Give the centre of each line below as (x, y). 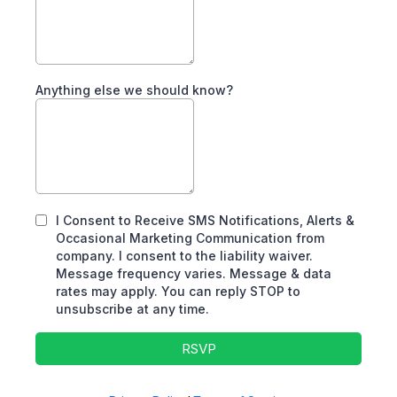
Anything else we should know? (134, 90)
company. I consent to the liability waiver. (184, 256)
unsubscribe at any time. (132, 309)
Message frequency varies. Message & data (194, 273)
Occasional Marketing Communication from (190, 238)
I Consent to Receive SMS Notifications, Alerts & (205, 220)
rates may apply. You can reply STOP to (178, 291)
